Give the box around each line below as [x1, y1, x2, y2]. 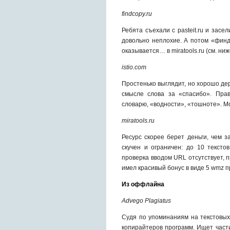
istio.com [122, 64, 146, 71]
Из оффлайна [122, 181, 164, 188]
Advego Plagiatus [122, 197, 171, 204]
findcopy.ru [122, 10, 152, 17]
